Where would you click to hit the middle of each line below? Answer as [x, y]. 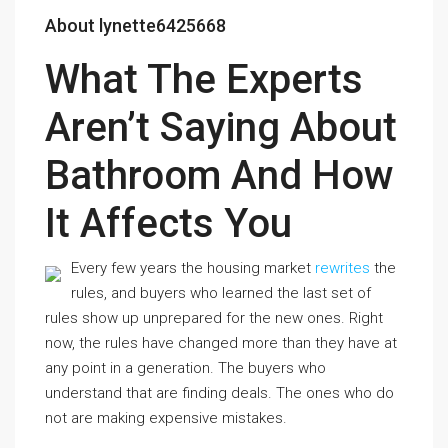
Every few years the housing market [193, 268]
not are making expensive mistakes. [166, 418]
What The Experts [204, 79]
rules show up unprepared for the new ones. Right [214, 318]
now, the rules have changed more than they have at [221, 343]
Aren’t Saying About [221, 127]
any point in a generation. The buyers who [185, 368]
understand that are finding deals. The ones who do [219, 393]
